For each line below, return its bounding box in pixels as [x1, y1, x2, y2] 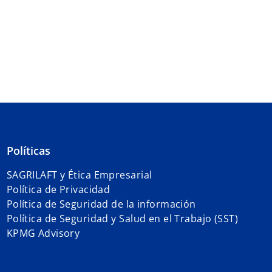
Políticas [6, 143, 50, 158]
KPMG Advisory [6, 226, 80, 240]
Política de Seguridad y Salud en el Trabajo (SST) [6, 211, 239, 225]
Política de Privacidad [6, 182, 110, 196]
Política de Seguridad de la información [6, 197, 196, 211]
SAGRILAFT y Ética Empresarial [6, 168, 152, 182]
